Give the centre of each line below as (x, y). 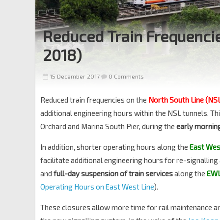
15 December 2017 (75, 76)
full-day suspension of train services (113, 173)
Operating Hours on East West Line (97, 187)
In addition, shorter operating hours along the (115, 147)
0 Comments (125, 76)
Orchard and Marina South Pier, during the (108, 126)
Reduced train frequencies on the (94, 100)
